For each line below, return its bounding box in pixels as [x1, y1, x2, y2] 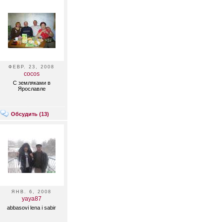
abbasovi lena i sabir [7, 205, 56, 211]
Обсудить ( [11, 111, 41, 117]
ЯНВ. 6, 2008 [11, 189, 52, 194]
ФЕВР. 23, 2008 [8, 64, 55, 69]
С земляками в [12, 80, 51, 86]
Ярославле [17, 86, 46, 92]
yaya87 [21, 195, 42, 202]
